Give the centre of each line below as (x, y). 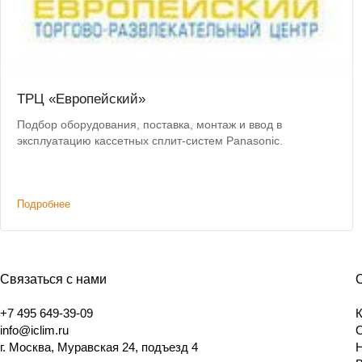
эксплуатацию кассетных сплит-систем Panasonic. (150, 141)
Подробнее (44, 204)
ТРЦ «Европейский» (81, 99)
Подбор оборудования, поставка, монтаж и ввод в (149, 125)
